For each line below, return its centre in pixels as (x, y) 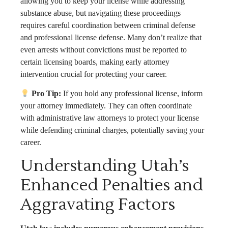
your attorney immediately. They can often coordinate (106, 106)
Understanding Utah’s (105, 165)
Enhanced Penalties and (112, 185)
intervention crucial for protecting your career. (94, 74)
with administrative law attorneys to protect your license (110, 118)
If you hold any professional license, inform (132, 94)
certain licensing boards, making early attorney (95, 62)
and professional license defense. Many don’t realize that (111, 37)
